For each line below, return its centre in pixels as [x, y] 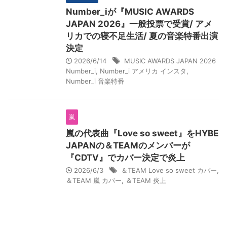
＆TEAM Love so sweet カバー [169, 170]
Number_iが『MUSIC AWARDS [130, 12]
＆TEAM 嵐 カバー [94, 180]
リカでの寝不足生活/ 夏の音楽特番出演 [142, 36]
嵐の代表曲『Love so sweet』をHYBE [142, 133]
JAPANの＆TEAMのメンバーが [128, 145]
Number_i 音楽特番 [95, 81]
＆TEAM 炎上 [146, 180]
